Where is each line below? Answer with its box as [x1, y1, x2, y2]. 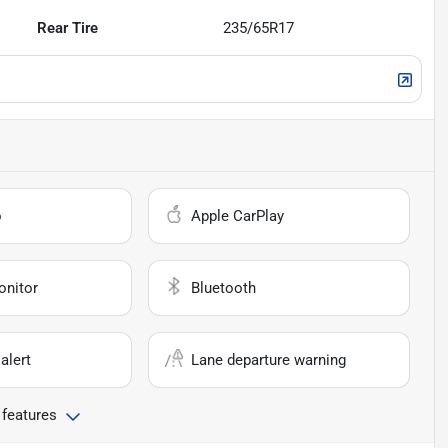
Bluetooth [191, 278, 257, 297]
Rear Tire [37, 18, 99, 37]
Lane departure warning [191, 350, 347, 369]
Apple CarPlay [191, 206, 285, 225]
